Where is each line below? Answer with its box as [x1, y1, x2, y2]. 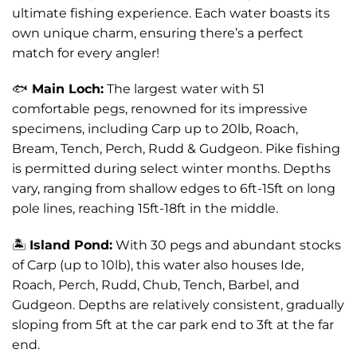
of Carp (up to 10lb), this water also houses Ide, [12, 257, 304, 273]
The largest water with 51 [104, 81, 265, 97]
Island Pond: [29, 237, 112, 253]
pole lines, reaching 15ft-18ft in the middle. [12, 201, 278, 217]
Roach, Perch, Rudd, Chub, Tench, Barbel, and [12, 277, 300, 293]
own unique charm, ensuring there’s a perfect [12, 25, 304, 41]
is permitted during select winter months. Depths [12, 161, 331, 177]
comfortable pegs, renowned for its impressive [12, 101, 308, 117]
